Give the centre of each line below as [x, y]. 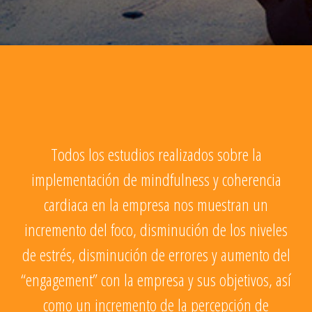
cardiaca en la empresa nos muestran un [156, 204]
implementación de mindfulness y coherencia [156, 179]
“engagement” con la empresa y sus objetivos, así [156, 279]
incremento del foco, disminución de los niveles [156, 229]
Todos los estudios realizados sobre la [156, 154]
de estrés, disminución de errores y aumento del [156, 254]
